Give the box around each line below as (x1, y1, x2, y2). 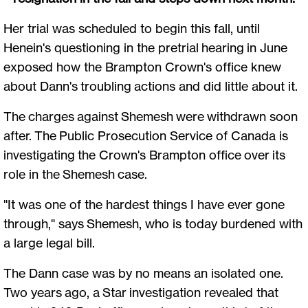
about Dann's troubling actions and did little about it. (3, 78, 300, 93)
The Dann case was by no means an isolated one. (3, 265, 283, 280)
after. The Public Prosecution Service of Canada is (3, 127, 288, 143)
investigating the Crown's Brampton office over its (3, 146, 285, 162)
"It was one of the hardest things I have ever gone (3, 196, 285, 212)
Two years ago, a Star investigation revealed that (3, 284, 278, 300)
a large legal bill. (3, 234, 98, 250)
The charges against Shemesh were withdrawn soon (3, 108, 298, 124)
